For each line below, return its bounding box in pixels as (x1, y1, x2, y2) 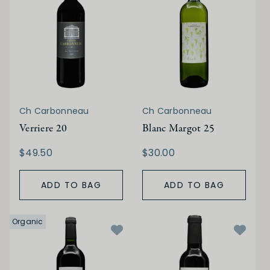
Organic (12, 216, 43, 227)
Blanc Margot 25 (142, 121, 215, 136)
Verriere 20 (19, 121, 67, 136)
